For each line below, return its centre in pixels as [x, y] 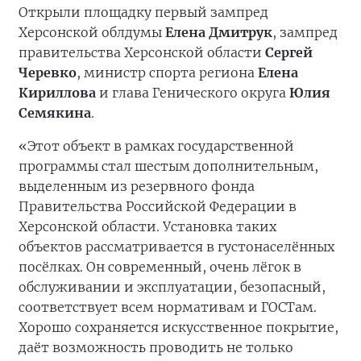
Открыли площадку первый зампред [143, 12]
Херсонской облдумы [92, 33]
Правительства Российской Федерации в [158, 207]
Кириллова [57, 93]
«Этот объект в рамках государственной [156, 146]
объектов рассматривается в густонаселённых [176, 247]
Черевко [48, 73]
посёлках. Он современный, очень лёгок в [160, 267]
